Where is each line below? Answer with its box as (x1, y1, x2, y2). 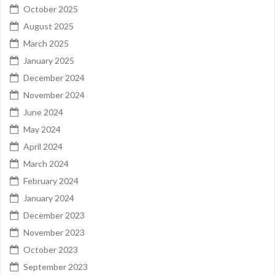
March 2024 (23, 158, 69, 169)
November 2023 (23, 227, 85, 238)
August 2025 (23, 20, 74, 31)
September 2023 (23, 261, 88, 272)
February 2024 (23, 175, 79, 186)
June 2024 (23, 106, 63, 117)
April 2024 (23, 141, 63, 152)
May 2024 (23, 123, 61, 134)
